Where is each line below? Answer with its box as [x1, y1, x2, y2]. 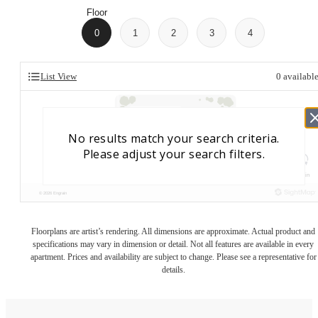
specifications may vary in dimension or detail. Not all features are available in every [33, 239, 314, 250]
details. [161, 265, 185, 275]
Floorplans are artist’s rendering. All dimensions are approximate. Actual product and [31, 226, 315, 237]
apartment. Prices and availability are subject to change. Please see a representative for [30, 252, 317, 263]
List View [40, 71, 77, 82]
